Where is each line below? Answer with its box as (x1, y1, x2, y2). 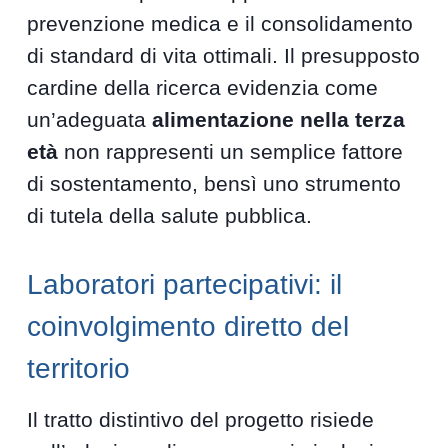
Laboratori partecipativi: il (27, 269, 343, 301)
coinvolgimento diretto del (27, 311, 350, 343)
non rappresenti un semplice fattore (58, 140, 404, 164)
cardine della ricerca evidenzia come (27, 76, 379, 100)
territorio (27, 353, 131, 385)
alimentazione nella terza (152, 108, 406, 132)
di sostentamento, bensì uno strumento (27, 172, 402, 196)
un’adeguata (27, 108, 153, 132)
